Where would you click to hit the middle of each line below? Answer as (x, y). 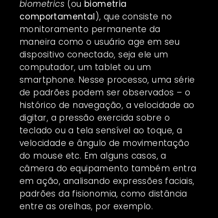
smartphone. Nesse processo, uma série (107, 80)
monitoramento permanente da (90, 29)
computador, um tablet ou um (85, 67)
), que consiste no (134, 16)
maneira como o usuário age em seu (100, 42)
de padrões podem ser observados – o (105, 92)
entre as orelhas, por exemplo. (86, 206)
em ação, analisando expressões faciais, (107, 181)
